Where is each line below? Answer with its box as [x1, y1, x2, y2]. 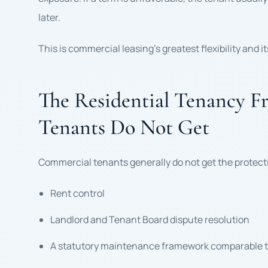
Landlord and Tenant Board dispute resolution [50, 213, 249, 226]
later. [38, 11, 60, 24]
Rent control [50, 187, 105, 200]
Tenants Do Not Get [38, 114, 209, 140]
